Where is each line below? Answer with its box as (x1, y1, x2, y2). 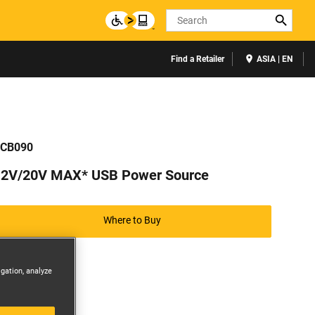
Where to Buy (103, 214, 161, 226)
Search (166, 11, 200, 24)
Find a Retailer (171, 54, 224, 64)
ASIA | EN (255, 54, 292, 64)
